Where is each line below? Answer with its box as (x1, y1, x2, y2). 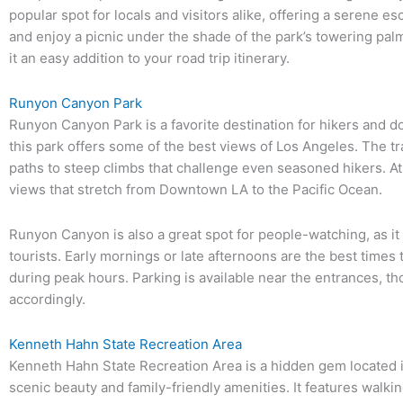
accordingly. (9, 291, 85, 308)
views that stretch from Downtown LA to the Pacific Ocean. (9, 180, 382, 198)
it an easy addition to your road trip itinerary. (9, 49, 290, 67)
